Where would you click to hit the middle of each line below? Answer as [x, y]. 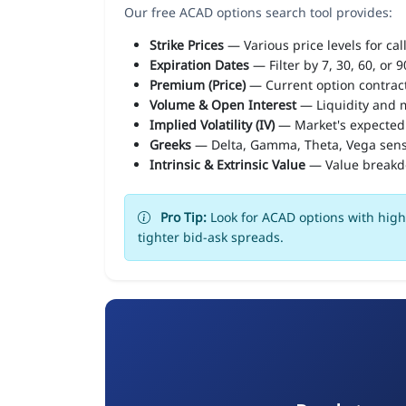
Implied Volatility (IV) [212, 124]
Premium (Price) [198, 84]
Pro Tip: [184, 217]
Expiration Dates [199, 64]
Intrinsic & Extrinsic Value [227, 164]
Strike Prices [187, 44]
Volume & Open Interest [223, 104]
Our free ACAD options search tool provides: [258, 12]
